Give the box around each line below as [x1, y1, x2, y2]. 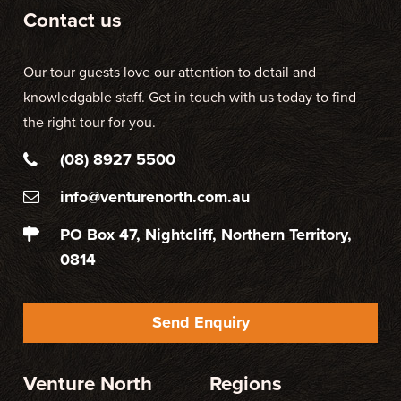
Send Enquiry [151, 311, 250, 332]
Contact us [23, 7, 122, 32]
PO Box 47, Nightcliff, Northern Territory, [60, 225, 353, 245]
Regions [209, 371, 282, 397]
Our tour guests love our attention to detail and [23, 64, 316, 82]
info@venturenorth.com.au [60, 187, 251, 208]
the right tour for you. [23, 114, 156, 132]
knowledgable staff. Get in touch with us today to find [23, 89, 356, 107]
